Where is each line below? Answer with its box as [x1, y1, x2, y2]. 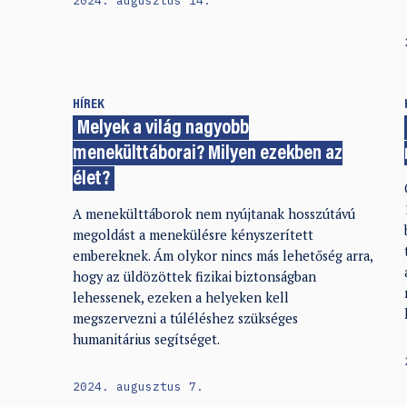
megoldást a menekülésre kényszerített [72, 225, 313, 243]
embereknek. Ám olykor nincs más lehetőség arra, [72, 246, 372, 264]
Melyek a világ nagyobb [77, 118, 250, 140]
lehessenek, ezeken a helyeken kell [72, 288, 289, 306]
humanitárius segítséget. [72, 330, 220, 348]
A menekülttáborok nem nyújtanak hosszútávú [72, 204, 355, 223]
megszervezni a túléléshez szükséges [72, 309, 298, 327]
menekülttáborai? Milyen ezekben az [72, 144, 342, 165]
